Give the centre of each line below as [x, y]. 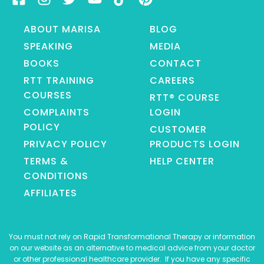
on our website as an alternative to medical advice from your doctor [132, 248]
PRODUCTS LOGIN [195, 144]
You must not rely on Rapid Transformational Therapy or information [132, 237]
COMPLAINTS [57, 113]
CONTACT [176, 64]
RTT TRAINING [59, 81]
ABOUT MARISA [62, 29]
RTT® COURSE [185, 98]
